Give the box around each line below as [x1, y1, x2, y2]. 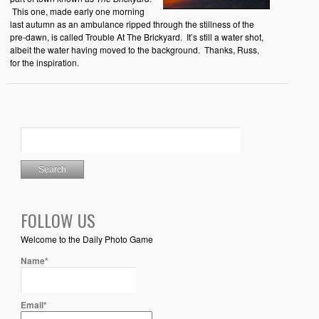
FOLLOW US [20, 207, 95, 234]
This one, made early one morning [9, 5, 145, 18]
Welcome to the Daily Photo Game [20, 233, 153, 246]
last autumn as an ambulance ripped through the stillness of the [9, 18, 254, 31]
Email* [20, 298, 47, 311]
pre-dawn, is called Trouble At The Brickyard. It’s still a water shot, [9, 31, 263, 43]
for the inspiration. [9, 56, 79, 69]
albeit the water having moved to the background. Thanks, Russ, [9, 43, 259, 56]
